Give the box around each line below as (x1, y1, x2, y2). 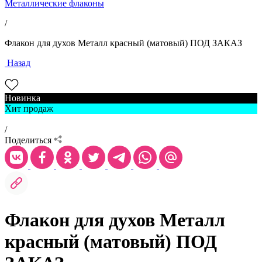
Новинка (5, 93, 40, 103)
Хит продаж (5, 104, 53, 113)
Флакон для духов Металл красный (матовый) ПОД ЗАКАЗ (5, 38, 242, 48)
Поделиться (5, 135, 51, 145)
